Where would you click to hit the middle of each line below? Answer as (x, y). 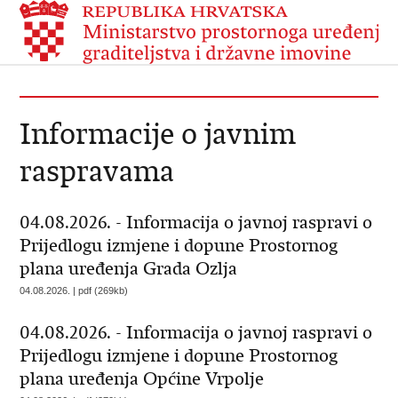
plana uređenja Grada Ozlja (129, 269)
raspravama (97, 171)
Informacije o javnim (158, 134)
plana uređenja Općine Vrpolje (142, 379)
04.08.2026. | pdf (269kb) (74, 291)
